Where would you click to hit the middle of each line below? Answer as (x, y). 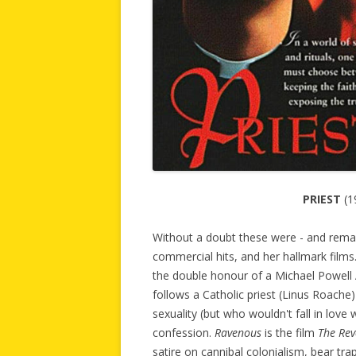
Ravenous (238, 333)
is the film (290, 333)
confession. (184, 333)
